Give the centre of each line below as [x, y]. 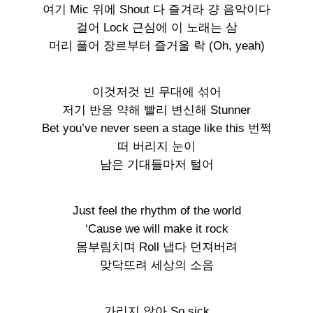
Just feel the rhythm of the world [156, 211]
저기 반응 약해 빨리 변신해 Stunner [156, 110]
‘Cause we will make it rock [156, 229]
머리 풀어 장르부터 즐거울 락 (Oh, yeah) [156, 46]
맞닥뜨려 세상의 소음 [156, 265]
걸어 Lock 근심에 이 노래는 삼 [156, 28]
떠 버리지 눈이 [156, 146]
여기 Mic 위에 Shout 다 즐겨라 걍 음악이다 [156, 9]
